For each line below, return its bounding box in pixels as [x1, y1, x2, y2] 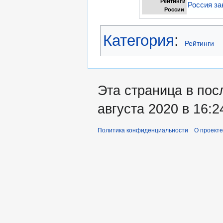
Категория [103, 31, 174, 49]
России [164, 6, 186, 12]
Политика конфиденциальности [98, 126, 188, 134]
